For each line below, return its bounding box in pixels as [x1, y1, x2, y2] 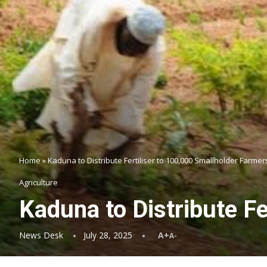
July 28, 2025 [83, 229, 132, 241]
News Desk [19, 229, 63, 241]
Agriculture [19, 177, 58, 188]
